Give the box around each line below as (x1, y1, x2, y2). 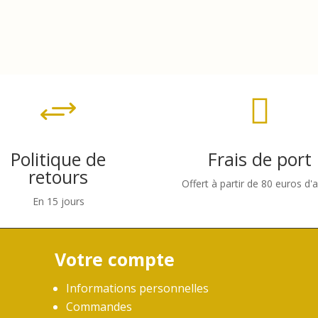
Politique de (11, 146, 106, 171)
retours (28, 164, 89, 189)
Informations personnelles (66, 280, 209, 297)
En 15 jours (32, 194, 84, 208)
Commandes (66, 299, 133, 315)
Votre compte (55, 247, 175, 272)
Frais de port (207, 146, 312, 171)
